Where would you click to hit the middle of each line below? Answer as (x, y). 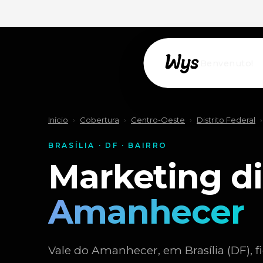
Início (58, 120)
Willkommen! (231, 63)
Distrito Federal (226, 120)
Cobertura (100, 120)
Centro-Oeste (158, 120)
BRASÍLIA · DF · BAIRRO (108, 145)
